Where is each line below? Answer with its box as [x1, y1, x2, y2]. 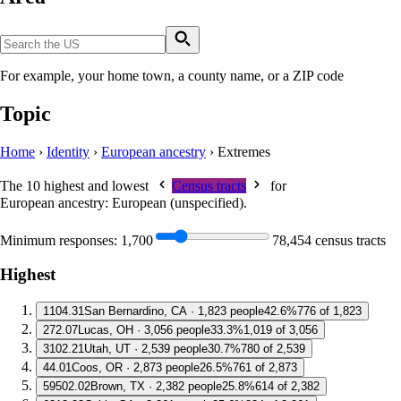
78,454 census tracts [272, 232, 386, 248]
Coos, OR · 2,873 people [72, 361, 200, 375]
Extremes [218, 144, 270, 160]
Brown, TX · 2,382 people [90, 380, 222, 394]
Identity [47, 144, 90, 160]
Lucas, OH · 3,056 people [78, 323, 210, 337]
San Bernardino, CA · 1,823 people [84, 304, 264, 319]
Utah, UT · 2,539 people [84, 342, 208, 356]
